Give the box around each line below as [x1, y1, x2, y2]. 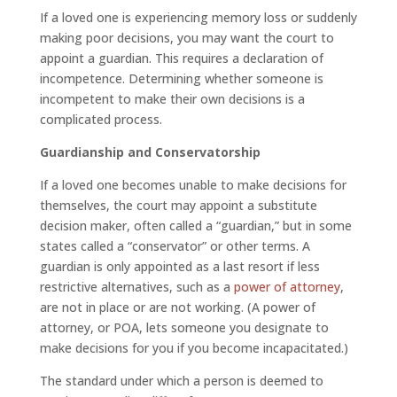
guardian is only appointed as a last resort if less [39, 258, 320, 276]
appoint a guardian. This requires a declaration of [39, 50, 323, 67]
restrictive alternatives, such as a [39, 278, 234, 296]
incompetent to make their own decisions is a [39, 90, 305, 108]
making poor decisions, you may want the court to [39, 29, 334, 47]
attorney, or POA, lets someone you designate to [39, 319, 329, 337]
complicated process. [39, 111, 162, 128]
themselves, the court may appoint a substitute [39, 197, 317, 214]
